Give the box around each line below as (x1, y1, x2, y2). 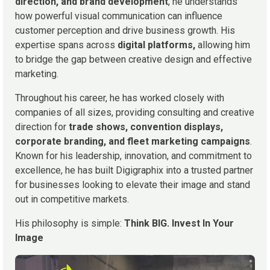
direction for (15, 121, 69, 133)
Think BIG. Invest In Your (124, 218, 234, 229)
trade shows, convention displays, (69, 121, 223, 133)
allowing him (198, 39, 250, 51)
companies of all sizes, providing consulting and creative (15, 107, 254, 118)
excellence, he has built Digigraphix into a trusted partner (15, 165, 253, 176)
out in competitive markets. (15, 193, 129, 205)
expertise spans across (15, 39, 118, 51)
